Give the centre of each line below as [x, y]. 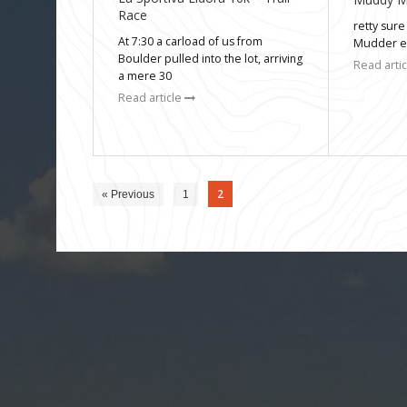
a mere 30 [145, 76]
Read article [152, 98]
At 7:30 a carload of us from [191, 42]
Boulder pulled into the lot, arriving [211, 59]
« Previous [128, 194]
